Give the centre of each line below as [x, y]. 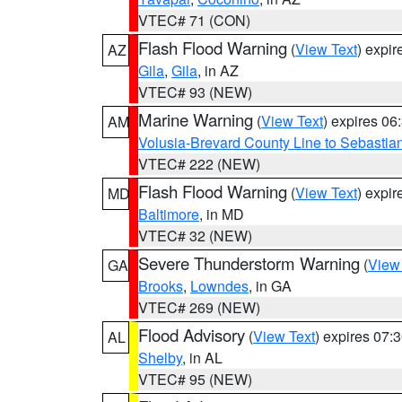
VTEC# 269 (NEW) [199, 307]
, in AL [202, 358]
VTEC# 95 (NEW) [195, 379]
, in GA [270, 286]
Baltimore [169, 214]
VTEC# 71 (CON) [194, 20]
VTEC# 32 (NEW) [195, 236]
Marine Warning [196, 119]
